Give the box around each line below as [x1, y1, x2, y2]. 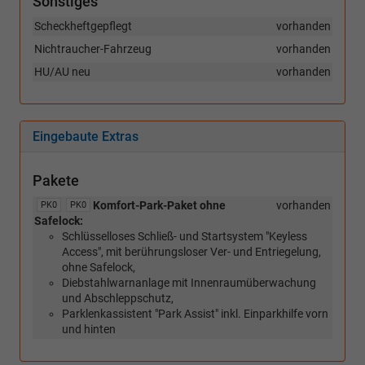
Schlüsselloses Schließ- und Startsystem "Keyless [62, 230, 307, 244]
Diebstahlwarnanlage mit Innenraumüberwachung [62, 276, 316, 290]
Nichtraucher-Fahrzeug [34, 42, 152, 56]
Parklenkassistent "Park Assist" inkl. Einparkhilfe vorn [62, 307, 328, 321]
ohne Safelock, [62, 261, 135, 275]
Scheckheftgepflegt [34, 20, 132, 33]
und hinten [62, 323, 116, 336]
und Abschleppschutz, [62, 292, 174, 306]
